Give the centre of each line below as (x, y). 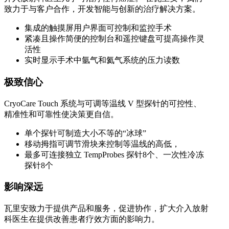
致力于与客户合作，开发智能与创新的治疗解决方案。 (102, 9)
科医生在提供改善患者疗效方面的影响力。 (82, 219)
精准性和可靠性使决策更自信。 (61, 114)
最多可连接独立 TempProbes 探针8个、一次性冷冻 (114, 154)
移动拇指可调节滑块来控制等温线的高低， (102, 144)
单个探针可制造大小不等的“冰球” (85, 133)
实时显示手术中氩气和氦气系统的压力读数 (102, 60)
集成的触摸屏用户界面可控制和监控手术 (98, 28)
